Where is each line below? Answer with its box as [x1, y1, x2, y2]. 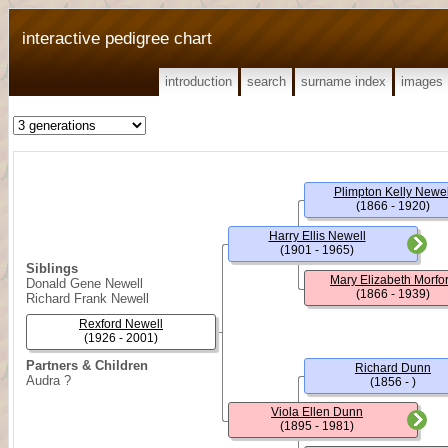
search [247, 74, 286, 89]
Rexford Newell [79, 317, 163, 331]
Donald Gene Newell [26, 276, 143, 291]
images [401, 74, 443, 89]
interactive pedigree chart [22, 28, 212, 48]
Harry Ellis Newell [268, 229, 366, 243]
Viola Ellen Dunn [271, 405, 363, 419]
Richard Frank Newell [26, 291, 149, 306]
